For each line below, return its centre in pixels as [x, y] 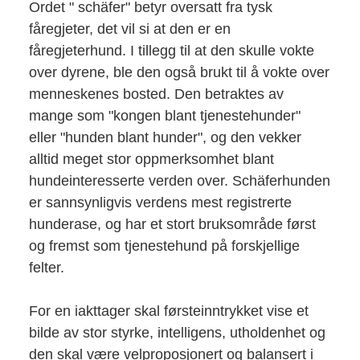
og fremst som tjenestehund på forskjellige [164, 245]
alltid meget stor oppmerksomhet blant [151, 159]
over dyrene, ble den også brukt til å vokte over [179, 72]
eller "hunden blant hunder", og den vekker [165, 137]
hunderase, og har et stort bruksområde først [172, 224]
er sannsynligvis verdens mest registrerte [160, 202]
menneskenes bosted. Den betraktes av [156, 94]
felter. [46, 267]
